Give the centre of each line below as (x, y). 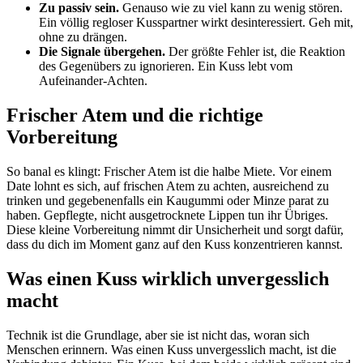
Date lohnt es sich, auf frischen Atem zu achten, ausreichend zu (168, 186)
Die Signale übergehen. (102, 51)
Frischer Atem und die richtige (135, 115)
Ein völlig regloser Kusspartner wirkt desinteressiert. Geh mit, (196, 22)
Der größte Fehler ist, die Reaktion (255, 51)
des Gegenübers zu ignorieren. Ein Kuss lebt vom (166, 66)
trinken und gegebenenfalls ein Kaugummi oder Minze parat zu (168, 200)
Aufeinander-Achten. (93, 80)
